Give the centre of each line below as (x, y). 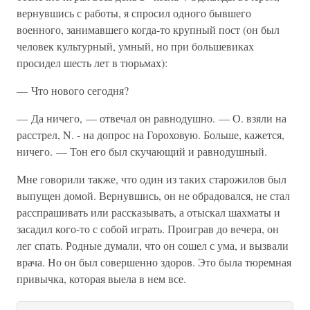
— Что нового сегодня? (73, 90)
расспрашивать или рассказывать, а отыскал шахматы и (148, 212)
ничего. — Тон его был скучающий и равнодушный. (142, 151)
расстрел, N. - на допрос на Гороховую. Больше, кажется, (151, 135)
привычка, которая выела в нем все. (101, 279)
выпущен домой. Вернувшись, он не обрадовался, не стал (153, 195)
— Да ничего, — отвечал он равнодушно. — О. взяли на (152, 118)
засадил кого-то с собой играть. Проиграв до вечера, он (148, 229)
